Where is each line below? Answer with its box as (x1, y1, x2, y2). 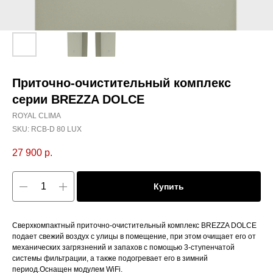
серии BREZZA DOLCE (12, 93, 144, 106)
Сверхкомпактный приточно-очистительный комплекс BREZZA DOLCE (12, 221, 257, 230)
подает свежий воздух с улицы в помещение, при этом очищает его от (12, 232, 256, 241)
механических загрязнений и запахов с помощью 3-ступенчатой (12, 243, 235, 252)
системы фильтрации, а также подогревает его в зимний (12, 254, 208, 263)
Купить (154, 182, 184, 192)
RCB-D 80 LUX (31, 125, 82, 133)
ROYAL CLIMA (12, 112, 61, 120)
